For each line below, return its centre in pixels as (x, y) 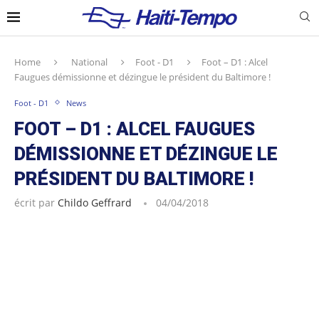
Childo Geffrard (95, 202)
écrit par (36, 202)
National (89, 62)
